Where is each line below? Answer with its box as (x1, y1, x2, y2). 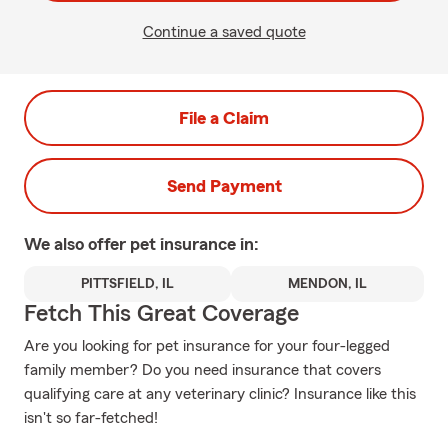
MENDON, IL (288, 277, 367, 291)
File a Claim (179, 109, 269, 127)
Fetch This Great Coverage (24, 302, 299, 326)
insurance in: (160, 235, 259, 253)
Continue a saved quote (142, 24, 306, 40)
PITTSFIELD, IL (81, 277, 174, 291)
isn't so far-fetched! (24, 410, 158, 426)
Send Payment (166, 177, 282, 195)
